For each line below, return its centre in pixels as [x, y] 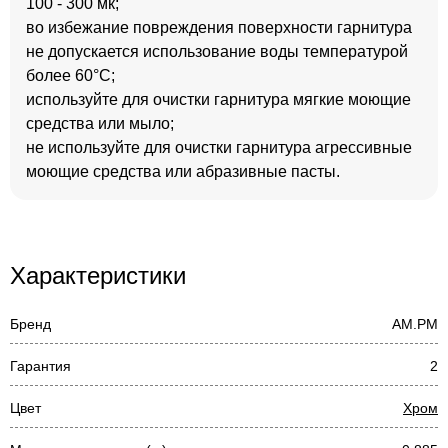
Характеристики [98, 275]
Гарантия [40, 366]
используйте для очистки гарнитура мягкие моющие [218, 99]
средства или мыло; [100, 123]
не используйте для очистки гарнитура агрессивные [219, 147]
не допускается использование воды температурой [217, 51]
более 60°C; [70, 75]
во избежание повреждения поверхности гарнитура [219, 27]
